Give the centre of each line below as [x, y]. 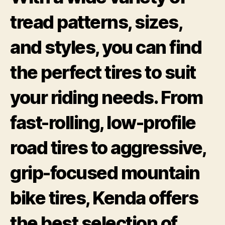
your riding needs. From [106, 97]
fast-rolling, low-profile [103, 122]
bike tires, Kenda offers [104, 198]
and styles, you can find [106, 47]
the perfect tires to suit [103, 72]
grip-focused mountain [105, 173]
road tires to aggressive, [108, 147]
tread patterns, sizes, [96, 22]
